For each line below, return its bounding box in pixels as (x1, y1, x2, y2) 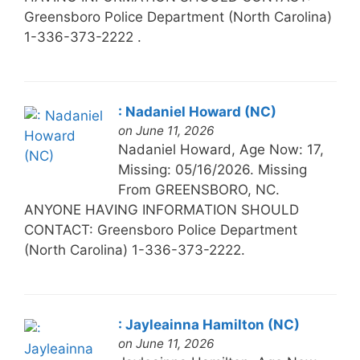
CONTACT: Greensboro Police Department (23, 221, 297, 238)
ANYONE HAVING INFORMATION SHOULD (23, 201, 299, 218)
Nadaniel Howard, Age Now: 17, (117, 141, 324, 157)
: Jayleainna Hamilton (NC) (117, 316, 300, 333)
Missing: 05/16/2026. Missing (117, 161, 307, 178)
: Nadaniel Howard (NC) (117, 103, 276, 120)
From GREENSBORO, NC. (117, 181, 280, 198)
